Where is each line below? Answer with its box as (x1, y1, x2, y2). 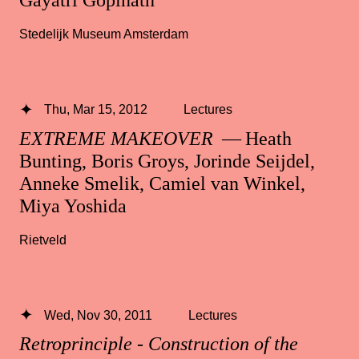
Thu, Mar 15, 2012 (43, 102, 147, 117)
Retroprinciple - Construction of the (19, 333, 298, 354)
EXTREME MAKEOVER (19, 127, 218, 149)
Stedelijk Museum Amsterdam (19, 26, 188, 42)
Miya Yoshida (19, 195, 127, 216)
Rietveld (19, 232, 67, 247)
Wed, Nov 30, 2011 (43, 307, 152, 322)
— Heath (218, 127, 292, 149)
